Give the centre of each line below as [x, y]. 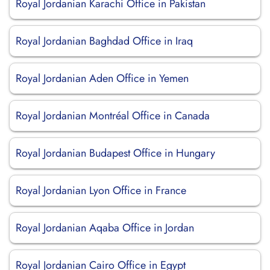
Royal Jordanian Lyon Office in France [101, 190]
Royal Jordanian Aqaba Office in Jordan [105, 228]
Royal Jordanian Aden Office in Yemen [102, 78]
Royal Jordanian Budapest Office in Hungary [115, 153]
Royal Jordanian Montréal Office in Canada [113, 116]
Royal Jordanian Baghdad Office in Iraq [104, 41]
